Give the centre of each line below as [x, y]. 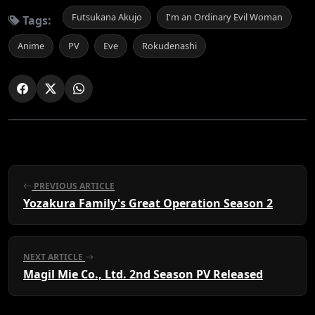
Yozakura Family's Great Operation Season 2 [148, 204]
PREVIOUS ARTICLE [73, 186]
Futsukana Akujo [107, 17]
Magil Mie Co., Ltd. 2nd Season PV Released [143, 275]
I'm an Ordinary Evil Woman [224, 17]
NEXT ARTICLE [54, 257]
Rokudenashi [169, 46]
